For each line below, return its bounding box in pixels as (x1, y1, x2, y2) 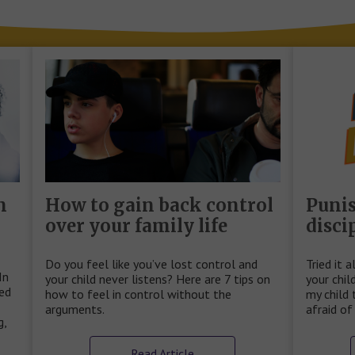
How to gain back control (44, 194, 273, 216)
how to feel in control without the (44, 286, 231, 302)
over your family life (44, 215, 227, 237)
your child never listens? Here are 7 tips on (44, 271, 270, 287)
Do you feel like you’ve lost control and (44, 256, 258, 272)
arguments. (44, 301, 105, 317)
